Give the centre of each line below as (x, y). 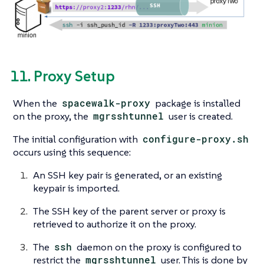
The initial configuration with (77, 139)
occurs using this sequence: (72, 152)
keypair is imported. (76, 188)
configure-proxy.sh (196, 139)
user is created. (200, 116)
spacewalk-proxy (106, 103)
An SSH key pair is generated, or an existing (128, 175)
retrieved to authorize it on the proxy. (115, 224)
